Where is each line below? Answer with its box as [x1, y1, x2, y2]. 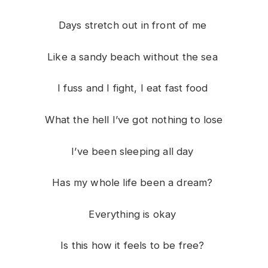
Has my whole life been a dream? [52, 176, 216, 189]
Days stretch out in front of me [58, 19, 210, 32]
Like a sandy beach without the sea [47, 50, 221, 63]
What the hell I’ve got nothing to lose [45, 113, 223, 126]
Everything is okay [89, 208, 179, 220]
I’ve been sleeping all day [71, 145, 197, 157]
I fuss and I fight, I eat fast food [57, 82, 211, 95]
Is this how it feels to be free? [60, 239, 208, 252]
